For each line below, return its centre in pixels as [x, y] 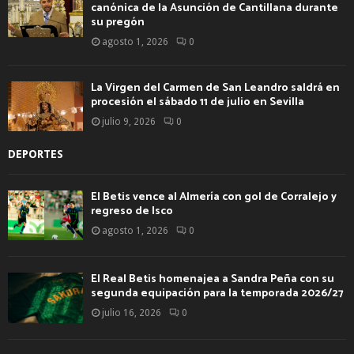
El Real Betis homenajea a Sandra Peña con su [213, 280]
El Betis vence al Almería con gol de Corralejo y [214, 197]
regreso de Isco [132, 211]
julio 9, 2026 [129, 121]
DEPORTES [36, 154]
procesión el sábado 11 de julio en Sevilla [198, 102]
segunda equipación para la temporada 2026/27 [217, 294]
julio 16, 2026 [132, 313]
